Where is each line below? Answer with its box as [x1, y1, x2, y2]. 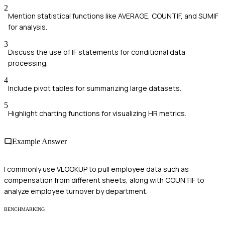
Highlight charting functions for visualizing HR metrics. [8, 108, 186, 119]
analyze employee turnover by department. [4, 186, 148, 196]
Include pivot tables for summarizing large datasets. [8, 83, 181, 93]
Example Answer [12, 137, 67, 146]
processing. [8, 58, 48, 68]
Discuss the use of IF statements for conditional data [8, 47, 185, 57]
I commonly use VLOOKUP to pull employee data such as [4, 164, 189, 174]
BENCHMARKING [4, 206, 45, 212]
